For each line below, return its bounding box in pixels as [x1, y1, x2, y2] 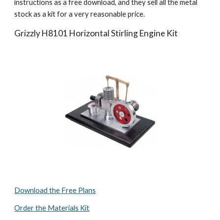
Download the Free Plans [14, 186, 96, 194]
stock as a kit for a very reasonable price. [14, 10, 145, 18]
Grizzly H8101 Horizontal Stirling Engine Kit [14, 28, 178, 38]
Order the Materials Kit [14, 204, 90, 212]
